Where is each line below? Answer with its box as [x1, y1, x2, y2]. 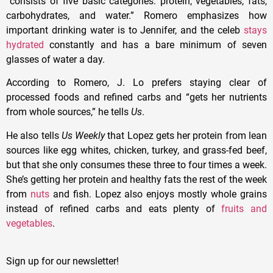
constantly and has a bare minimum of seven [44, 39, 267, 51]
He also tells [6, 129, 62, 141]
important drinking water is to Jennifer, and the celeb [6, 24, 244, 37]
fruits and [221, 202, 268, 214]
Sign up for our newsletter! [6, 255, 119, 268]
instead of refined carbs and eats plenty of [6, 202, 222, 214]
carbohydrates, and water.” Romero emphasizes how [6, 10, 267, 22]
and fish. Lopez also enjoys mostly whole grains [49, 188, 268, 200]
